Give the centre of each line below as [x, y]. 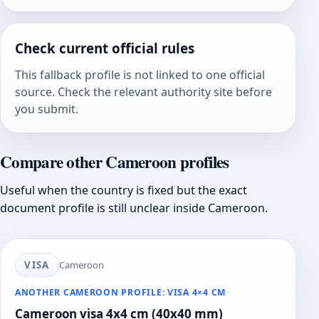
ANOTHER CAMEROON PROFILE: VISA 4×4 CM [120, 292]
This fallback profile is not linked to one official [140, 75]
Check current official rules [105, 48]
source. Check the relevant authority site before [143, 92]
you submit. [47, 109]
